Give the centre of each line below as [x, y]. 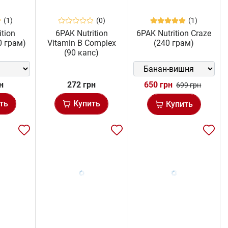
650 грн [159, 85]
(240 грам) [174, 43]
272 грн [82, 85]
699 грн [189, 85]
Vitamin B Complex [81, 43]
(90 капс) [82, 53]
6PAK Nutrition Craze [174, 34]
